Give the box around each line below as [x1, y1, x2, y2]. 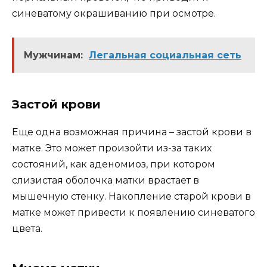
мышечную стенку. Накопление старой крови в [12, 190, 251, 202]
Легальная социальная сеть [89, 49, 241, 61]
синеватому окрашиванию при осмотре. [12, 7, 216, 19]
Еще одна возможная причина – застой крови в [12, 126, 252, 138]
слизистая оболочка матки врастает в [12, 174, 199, 186]
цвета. [12, 222, 42, 234]
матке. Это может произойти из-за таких [12, 142, 212, 154]
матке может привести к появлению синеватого [12, 206, 255, 218]
